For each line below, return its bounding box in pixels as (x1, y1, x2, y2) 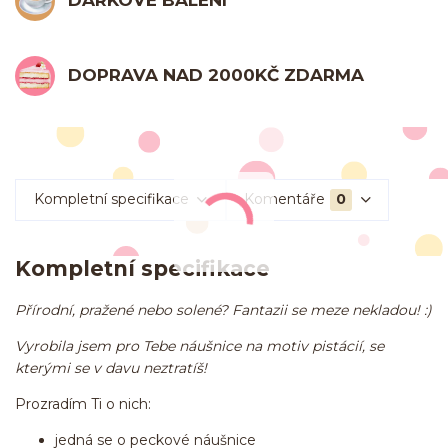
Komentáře (244, 190, 326, 209)
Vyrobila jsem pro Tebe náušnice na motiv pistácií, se (15, 337, 384, 356)
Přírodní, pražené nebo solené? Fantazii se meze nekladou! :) (15, 301, 432, 320)
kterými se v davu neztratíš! (15, 359, 211, 378)
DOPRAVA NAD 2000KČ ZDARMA (68, 64, 365, 85)
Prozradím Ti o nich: (15, 395, 151, 414)
